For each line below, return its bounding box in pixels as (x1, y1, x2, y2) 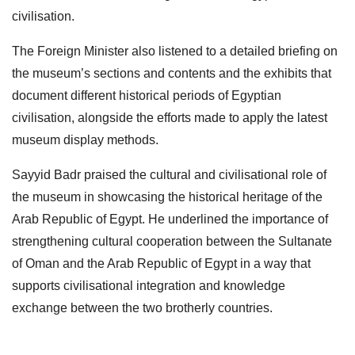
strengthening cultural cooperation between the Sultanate (12, 234, 332, 248)
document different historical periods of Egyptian (12, 88, 281, 102)
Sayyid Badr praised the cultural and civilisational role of (12, 167, 326, 181)
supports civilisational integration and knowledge (12, 278, 285, 292)
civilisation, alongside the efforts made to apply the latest (12, 110, 327, 124)
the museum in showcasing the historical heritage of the (12, 189, 323, 204)
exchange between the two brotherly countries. (12, 300, 273, 315)
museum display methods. (12, 132, 158, 147)
